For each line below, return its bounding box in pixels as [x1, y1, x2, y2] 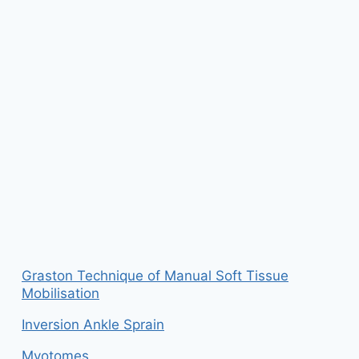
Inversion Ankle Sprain [22, 317, 164, 333]
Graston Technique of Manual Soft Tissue [22, 268, 288, 284]
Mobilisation [22, 285, 99, 301]
